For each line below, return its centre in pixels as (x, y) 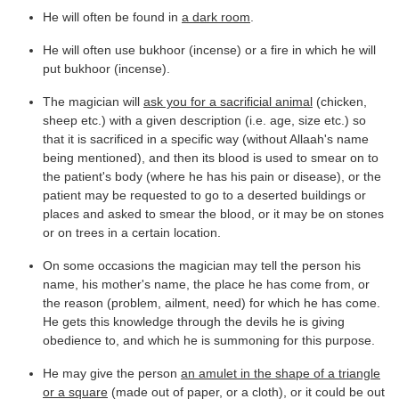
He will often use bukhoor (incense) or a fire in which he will (209, 49)
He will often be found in (112, 16)
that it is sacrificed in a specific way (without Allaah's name (206, 138)
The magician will (93, 101)
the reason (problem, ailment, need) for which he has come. (212, 302)
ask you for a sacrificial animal (228, 101)
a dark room (216, 16)
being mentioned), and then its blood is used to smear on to (211, 157)
